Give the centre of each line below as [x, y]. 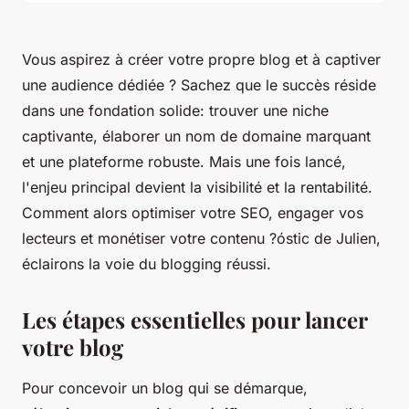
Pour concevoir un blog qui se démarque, [165, 388]
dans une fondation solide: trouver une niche [175, 110]
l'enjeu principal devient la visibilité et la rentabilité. [197, 187]
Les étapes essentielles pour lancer [194, 319]
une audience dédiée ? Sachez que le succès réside [199, 84]
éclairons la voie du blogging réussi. [147, 263]
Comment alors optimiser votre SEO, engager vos [193, 212]
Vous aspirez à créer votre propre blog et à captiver [201, 59]
